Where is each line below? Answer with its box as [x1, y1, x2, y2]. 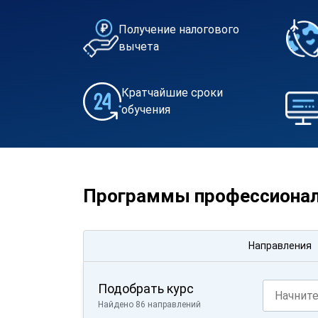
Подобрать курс [98, 281, 194, 296]
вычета [119, 40, 159, 53]
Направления [248, 240, 312, 251]
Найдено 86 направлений [98, 300, 201, 309]
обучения [121, 103, 170, 116]
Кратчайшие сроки [121, 86, 223, 99]
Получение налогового [119, 23, 239, 36]
